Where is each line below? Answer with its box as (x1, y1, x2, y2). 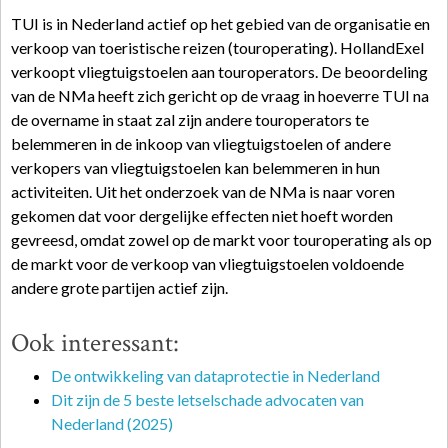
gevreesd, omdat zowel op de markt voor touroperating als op (11, 230, 432, 249)
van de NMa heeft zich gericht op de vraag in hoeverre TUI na (11, 86, 429, 105)
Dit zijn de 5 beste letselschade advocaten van (51, 390, 364, 409)
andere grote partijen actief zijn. (11, 278, 228, 297)
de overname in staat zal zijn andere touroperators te (11, 110, 369, 129)
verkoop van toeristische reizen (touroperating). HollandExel (11, 38, 424, 57)
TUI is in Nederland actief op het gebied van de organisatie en (11, 14, 430, 33)
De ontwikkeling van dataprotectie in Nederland (51, 366, 380, 385)
